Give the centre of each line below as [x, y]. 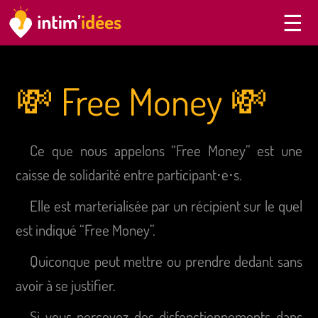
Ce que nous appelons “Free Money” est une [166, 150]
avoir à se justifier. [66, 285]
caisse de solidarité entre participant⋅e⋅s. [129, 174]
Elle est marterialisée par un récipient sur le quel [166, 205]
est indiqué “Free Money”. [86, 230]
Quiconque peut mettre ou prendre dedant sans [166, 261]
